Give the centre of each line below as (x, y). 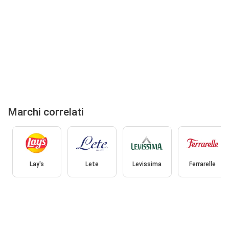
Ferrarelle (202, 164)
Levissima (147, 164)
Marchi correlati (46, 112)
